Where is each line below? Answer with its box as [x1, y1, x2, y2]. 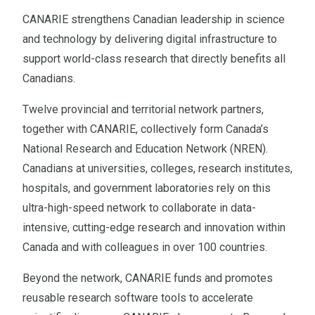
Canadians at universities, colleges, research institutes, [22, 161, 292, 175]
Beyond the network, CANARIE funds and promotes [22, 271, 273, 285]
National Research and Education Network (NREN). [22, 141, 268, 155]
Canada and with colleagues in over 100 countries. [22, 240, 267, 254]
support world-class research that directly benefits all [22, 51, 285, 65]
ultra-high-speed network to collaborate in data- [22, 200, 256, 214]
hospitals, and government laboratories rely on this [22, 181, 271, 195]
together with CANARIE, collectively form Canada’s [22, 122, 269, 136]
